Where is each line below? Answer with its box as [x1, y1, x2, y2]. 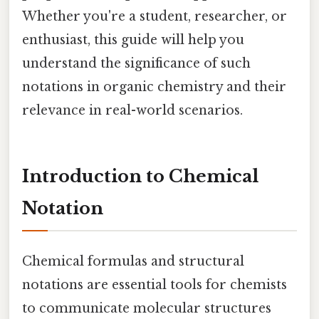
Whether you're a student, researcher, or [22, 8, 287, 24]
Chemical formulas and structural [22, 253, 244, 269]
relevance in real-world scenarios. [22, 102, 243, 118]
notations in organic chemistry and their [22, 78, 286, 95]
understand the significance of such [22, 55, 251, 71]
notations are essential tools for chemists [22, 276, 287, 293]
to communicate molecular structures [22, 300, 271, 316]
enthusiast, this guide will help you [22, 31, 244, 48]
